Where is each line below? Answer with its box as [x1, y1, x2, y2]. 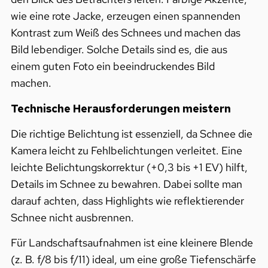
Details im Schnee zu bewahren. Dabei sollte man [10, 177, 242, 191]
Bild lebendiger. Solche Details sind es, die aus [10, 42, 227, 57]
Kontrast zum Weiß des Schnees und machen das [10, 26, 240, 40]
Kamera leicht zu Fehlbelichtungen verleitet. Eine [10, 144, 242, 158]
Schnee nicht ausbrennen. [10, 211, 134, 225]
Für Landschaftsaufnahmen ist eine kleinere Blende [10, 236, 253, 250]
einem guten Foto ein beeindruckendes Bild [10, 59, 215, 74]
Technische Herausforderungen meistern [10, 101, 231, 115]
